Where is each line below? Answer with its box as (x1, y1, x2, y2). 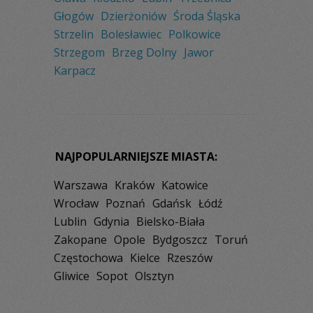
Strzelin (54, 26, 94, 42)
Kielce (130, 249, 160, 265)
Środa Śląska (173, 8, 240, 24)
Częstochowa (54, 249, 123, 265)
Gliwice (54, 268, 89, 284)
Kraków (115, 177, 154, 193)
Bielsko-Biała (136, 213, 205, 229)
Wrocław (54, 195, 99, 211)
